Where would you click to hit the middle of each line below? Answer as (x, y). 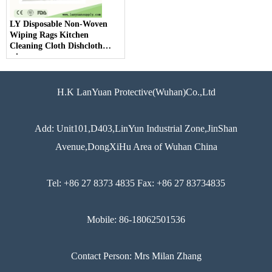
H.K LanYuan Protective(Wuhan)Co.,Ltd (136, 92)
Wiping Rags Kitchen (49, 35)
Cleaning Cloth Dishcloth (56, 46)
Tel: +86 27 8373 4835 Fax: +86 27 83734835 (136, 183)
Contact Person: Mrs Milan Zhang (136, 256)
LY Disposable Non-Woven (59, 24)
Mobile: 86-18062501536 (136, 220)
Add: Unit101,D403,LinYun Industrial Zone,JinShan (136, 129)
